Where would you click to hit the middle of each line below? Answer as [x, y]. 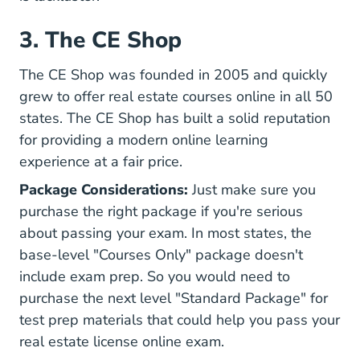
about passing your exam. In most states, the [166, 233]
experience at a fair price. [101, 161]
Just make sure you [252, 189]
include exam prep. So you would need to [155, 276]
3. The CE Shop [100, 40]
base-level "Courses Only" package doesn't [161, 254]
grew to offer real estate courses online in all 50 [176, 96]
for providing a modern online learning [144, 139]
